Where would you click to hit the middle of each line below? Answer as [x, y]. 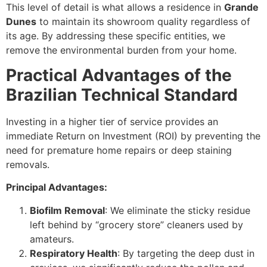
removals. [28, 164]
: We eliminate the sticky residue [178, 210]
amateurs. [52, 239]
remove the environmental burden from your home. [121, 50]
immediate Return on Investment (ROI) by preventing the [133, 136]
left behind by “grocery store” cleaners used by [136, 224]
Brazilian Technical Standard [122, 94]
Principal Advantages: [57, 187]
